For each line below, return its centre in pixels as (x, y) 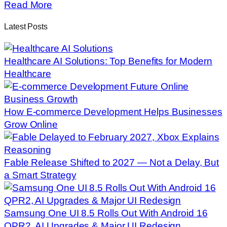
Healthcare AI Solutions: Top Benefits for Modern (108, 61)
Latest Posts (26, 27)
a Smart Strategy (40, 175)
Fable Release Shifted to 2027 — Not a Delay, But (112, 162)
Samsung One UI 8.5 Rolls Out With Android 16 (106, 213)
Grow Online (31, 124)
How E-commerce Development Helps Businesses (113, 111)
